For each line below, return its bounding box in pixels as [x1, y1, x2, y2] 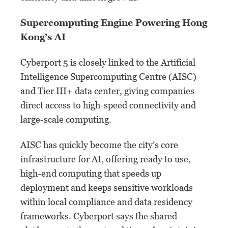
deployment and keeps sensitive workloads [20, 182, 193, 193]
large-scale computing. [20, 113, 111, 125]
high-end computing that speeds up [20, 167, 161, 179]
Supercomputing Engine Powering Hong [20, 17, 207, 28]
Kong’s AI [20, 31, 66, 42]
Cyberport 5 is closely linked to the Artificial [20, 56, 195, 68]
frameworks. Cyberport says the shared [20, 210, 177, 221]
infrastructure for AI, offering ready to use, [20, 153, 191, 164]
